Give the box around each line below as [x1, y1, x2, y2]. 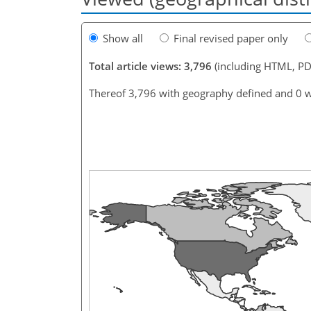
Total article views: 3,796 [89, 58, 212, 73]
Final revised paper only [174, 31, 288, 45]
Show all [103, 31, 143, 45]
